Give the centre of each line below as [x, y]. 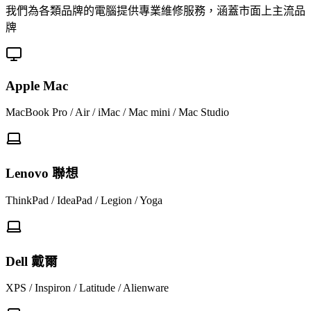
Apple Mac [37, 85]
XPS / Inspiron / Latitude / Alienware [87, 288]
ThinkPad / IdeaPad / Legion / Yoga [84, 200]
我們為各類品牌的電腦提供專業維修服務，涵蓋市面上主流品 [155, 11]
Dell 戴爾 [32, 261]
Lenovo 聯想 [42, 174]
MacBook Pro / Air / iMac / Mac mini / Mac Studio [117, 112]
